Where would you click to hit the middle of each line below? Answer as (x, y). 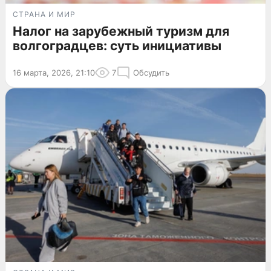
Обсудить (151, 73)
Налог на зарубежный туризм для (121, 31)
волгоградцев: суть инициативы (117, 46)
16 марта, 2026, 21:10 (54, 73)
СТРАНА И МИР (44, 15)
